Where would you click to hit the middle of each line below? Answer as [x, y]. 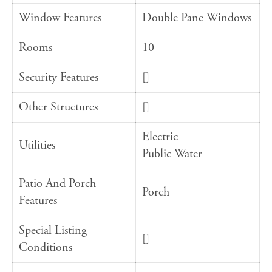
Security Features [59, 78]
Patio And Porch [57, 184]
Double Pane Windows [197, 18]
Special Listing [53, 231]
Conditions [46, 248]
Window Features [60, 18]
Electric [160, 137]
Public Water [172, 154]
